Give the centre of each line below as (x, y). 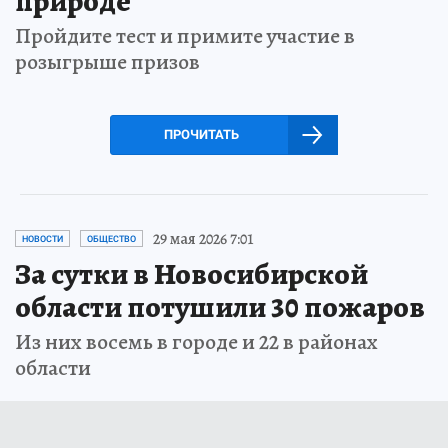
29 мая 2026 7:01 (203, 238)
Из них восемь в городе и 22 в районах (196, 341)
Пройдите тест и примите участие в (185, 35)
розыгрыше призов (107, 61)
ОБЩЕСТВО (111, 238)
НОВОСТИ (42, 238)
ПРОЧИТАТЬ (201, 134)
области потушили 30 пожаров (220, 306)
